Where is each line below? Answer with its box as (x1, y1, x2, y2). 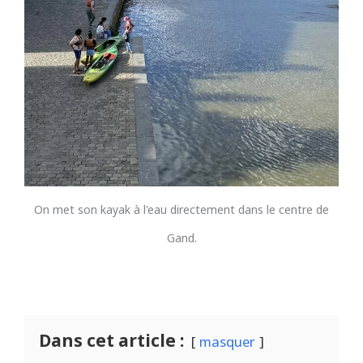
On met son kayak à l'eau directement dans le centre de (34, 202, 329, 218)
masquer (199, 331, 255, 351)
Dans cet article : (39, 328, 184, 352)
